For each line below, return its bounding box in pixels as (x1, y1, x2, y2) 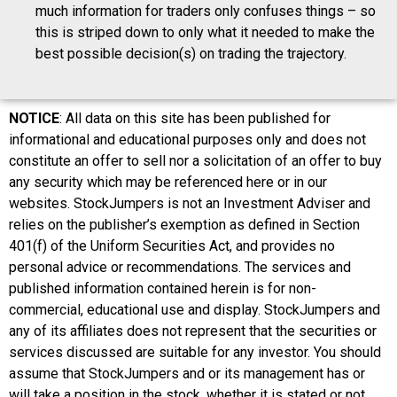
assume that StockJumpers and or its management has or (9, 364, 365, 382)
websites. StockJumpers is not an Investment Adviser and (9, 194, 370, 212)
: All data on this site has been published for (59, 109, 331, 127)
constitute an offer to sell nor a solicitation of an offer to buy (9, 152, 382, 169)
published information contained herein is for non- (9, 279, 316, 297)
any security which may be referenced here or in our (9, 173, 327, 191)
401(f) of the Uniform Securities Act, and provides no (9, 237, 335, 254)
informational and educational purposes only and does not (9, 130, 366, 148)
